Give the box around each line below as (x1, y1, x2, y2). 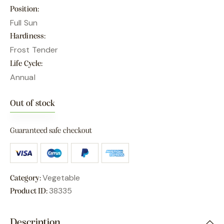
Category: (10, 174, 42, 182)
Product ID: (10, 187, 49, 195)
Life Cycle (10, 59, 41, 68)
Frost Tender (10, 44, 58, 55)
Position (10, 5, 37, 13)
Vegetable (42, 172, 80, 183)
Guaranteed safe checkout (10, 126, 92, 135)
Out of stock (10, 98, 55, 108)
